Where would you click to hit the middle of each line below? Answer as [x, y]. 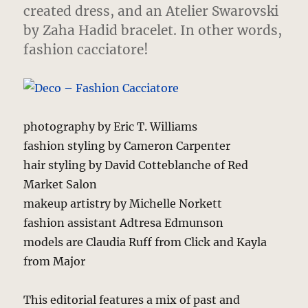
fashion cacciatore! [86, 49]
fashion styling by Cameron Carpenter [127, 145]
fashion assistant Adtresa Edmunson [124, 222]
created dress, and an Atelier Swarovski [151, 11]
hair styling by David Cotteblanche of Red [136, 165]
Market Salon [60, 184]
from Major [55, 261]
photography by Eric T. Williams [111, 126]
